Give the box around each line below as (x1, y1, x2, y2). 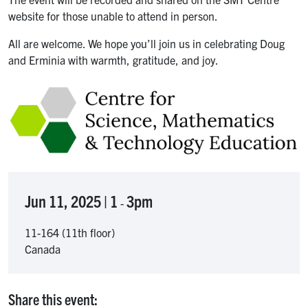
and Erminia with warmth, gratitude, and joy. (8, 53, 219, 67)
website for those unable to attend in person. (8, 9, 218, 23)
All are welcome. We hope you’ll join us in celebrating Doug (8, 36, 285, 51)
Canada (25, 242, 60, 256)
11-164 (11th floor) (25, 225, 115, 240)
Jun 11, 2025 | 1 (25, 190, 118, 212)
